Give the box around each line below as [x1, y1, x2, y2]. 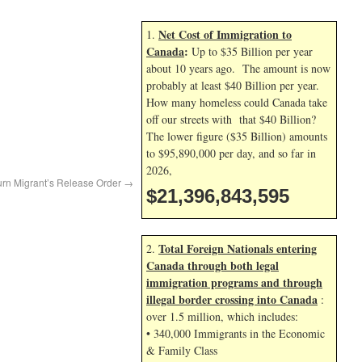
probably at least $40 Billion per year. [146, 78, 319, 93]
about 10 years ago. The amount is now [146, 61, 330, 76]
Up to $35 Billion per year [188, 44, 313, 59]
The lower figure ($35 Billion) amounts [146, 128, 327, 144]
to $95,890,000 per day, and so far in [146, 145, 316, 161]
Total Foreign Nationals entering [158, 240, 317, 257]
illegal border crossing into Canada [146, 291, 318, 308]
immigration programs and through [146, 274, 322, 291]
